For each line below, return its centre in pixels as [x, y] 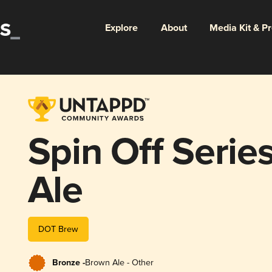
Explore [121, 28]
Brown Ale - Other [119, 262]
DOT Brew [58, 229]
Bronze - [68, 263]
